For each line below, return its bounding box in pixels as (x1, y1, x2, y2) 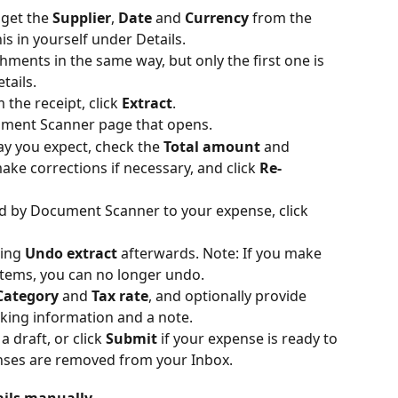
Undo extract (25, 243, 117, 263)
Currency (185, 7, 249, 28)
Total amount (163, 136, 260, 156)
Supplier (52, 7, 111, 28)
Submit (106, 328, 157, 348)
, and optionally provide (148, 285, 310, 306)
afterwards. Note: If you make (117, 243, 325, 263)
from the (249, 7, 315, 28)
